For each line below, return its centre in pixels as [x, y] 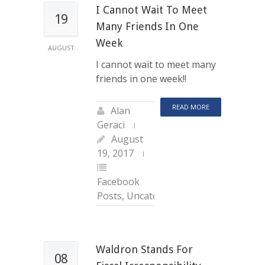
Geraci [111, 125]
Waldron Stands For [144, 249]
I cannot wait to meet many [156, 64]
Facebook [118, 181]
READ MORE [191, 106]
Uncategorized [159, 195]
